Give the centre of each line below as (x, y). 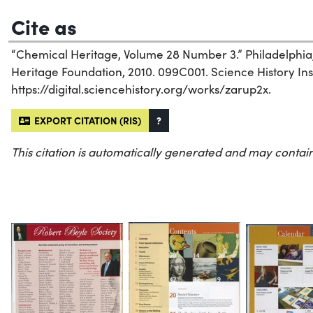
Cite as (44, 26)
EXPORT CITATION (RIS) (86, 120)
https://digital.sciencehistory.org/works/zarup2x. (141, 89)
